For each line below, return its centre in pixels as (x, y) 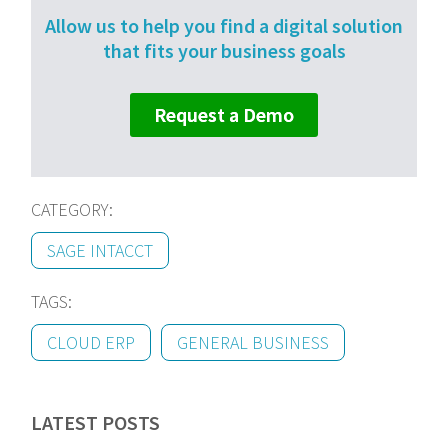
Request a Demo (224, 114)
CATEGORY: (72, 209)
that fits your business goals (224, 50)
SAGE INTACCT (100, 250)
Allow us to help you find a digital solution (224, 25)
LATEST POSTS (96, 422)
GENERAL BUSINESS (253, 342)
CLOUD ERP (91, 342)
